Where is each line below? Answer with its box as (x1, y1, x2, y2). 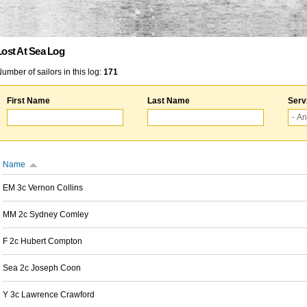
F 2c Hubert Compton (3, 236, 82, 246)
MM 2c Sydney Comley (3, 210, 88, 219)
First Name (7, 96, 50, 106)
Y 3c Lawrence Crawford (3, 290, 95, 299)
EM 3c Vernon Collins (3, 183, 83, 193)
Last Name (147, 96, 190, 106)
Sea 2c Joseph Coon (3, 263, 81, 273)
